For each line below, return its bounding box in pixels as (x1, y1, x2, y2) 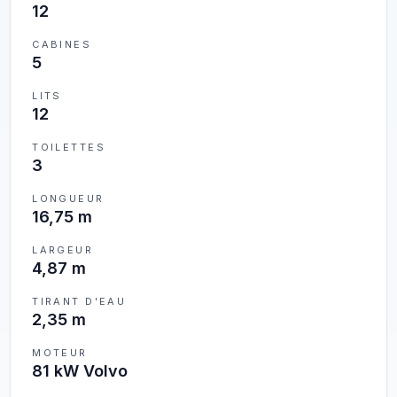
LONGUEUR (32, 192, 105, 205)
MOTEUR (32, 346, 88, 359)
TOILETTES (32, 141, 105, 153)
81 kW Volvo (32, 362, 128, 380)
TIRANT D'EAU (32, 295, 127, 307)
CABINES (32, 38, 92, 51)
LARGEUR (32, 244, 94, 256)
